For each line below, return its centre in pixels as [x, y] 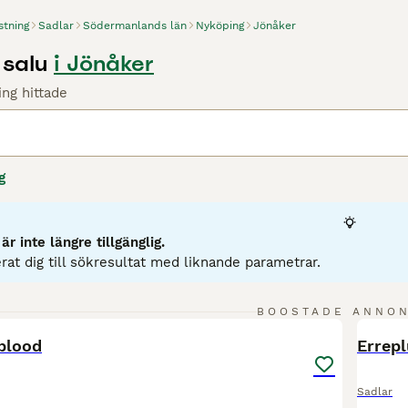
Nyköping [220, 25]
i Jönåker [104, 63]
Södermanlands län [135, 25]
